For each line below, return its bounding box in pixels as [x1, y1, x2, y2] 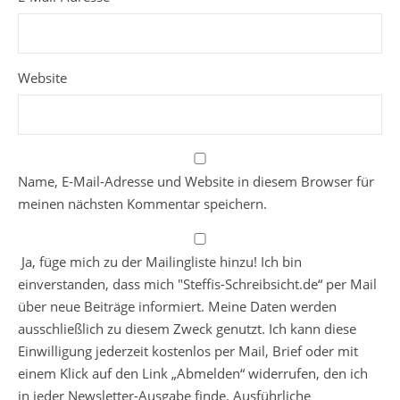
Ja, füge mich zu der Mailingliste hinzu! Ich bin [18, 253, 302, 271]
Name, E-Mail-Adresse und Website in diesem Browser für [18, 172, 374, 191]
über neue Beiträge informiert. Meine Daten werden [18, 297, 337, 316]
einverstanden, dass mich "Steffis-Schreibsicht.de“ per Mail [18, 275, 377, 294]
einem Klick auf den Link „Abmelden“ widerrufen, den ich [18, 364, 368, 383]
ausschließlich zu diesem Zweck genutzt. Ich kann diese [18, 320, 356, 338]
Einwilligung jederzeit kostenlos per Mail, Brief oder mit [18, 342, 358, 361]
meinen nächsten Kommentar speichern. [18, 195, 267, 213]
